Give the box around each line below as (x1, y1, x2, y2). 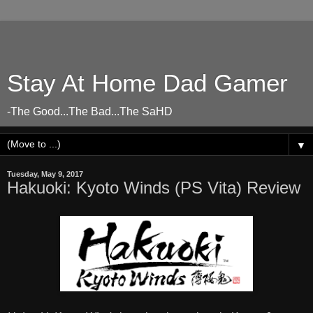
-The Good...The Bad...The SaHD (7, 105, 173, 117)
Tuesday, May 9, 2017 (7, 170, 83, 178)
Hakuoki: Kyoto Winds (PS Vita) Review (7, 178, 300, 197)
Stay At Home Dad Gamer (7, 70, 288, 96)
